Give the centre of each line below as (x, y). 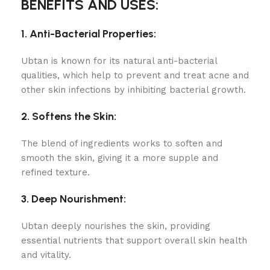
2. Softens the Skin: (69, 116)
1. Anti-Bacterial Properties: (89, 34)
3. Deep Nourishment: (74, 199)
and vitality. (46, 255)
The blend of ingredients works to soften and (122, 143)
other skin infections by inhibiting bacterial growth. (133, 90)
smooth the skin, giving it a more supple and (120, 158)
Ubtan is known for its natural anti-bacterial (119, 61)
